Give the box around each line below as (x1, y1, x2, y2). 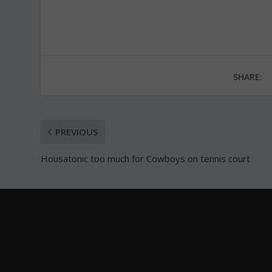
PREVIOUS (55, 125, 98, 138)
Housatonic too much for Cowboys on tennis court (41, 152, 251, 165)
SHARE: (233, 70, 262, 83)
